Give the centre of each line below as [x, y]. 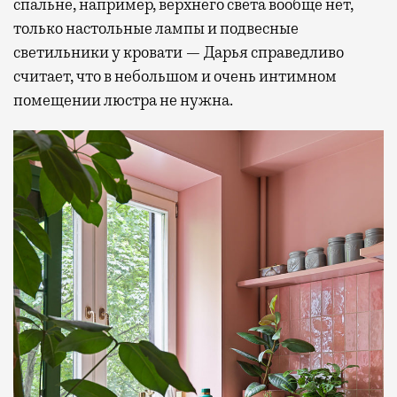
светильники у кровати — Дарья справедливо [179, 52]
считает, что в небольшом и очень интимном [175, 76]
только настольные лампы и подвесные [156, 28]
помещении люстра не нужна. [123, 100]
